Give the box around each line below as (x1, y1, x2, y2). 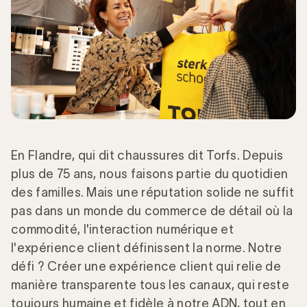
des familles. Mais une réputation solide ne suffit (11, 185, 295, 199)
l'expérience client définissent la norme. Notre (11, 241, 282, 255)
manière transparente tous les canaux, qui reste (11, 278, 290, 292)
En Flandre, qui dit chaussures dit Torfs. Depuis (11, 148, 284, 162)
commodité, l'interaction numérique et (11, 222, 234, 236)
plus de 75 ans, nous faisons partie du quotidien (11, 167, 288, 181)
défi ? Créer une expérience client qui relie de (11, 259, 282, 273)
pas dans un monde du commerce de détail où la (11, 204, 293, 218)
